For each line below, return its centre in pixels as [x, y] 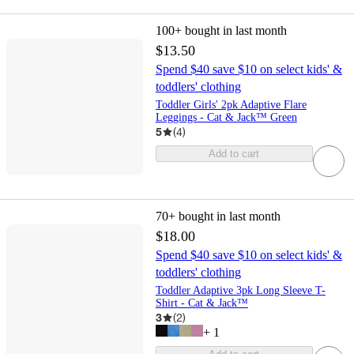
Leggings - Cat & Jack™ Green [226, 118]
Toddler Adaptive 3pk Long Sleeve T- [240, 291]
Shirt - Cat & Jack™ [201, 303]
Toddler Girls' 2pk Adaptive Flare [231, 105]
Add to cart [234, 154]
